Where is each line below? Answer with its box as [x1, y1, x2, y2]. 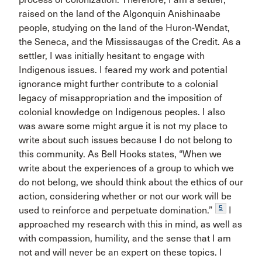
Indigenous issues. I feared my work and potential [19, 64, 227, 75]
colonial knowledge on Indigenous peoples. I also [19, 106, 225, 118]
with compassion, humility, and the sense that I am [19, 233, 231, 244]
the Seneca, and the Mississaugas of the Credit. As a [19, 36, 241, 47]
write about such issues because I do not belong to [19, 135, 232, 146]
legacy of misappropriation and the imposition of [19, 92, 222, 104]
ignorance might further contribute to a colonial [19, 78, 218, 89]
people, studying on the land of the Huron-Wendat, [19, 22, 230, 33]
